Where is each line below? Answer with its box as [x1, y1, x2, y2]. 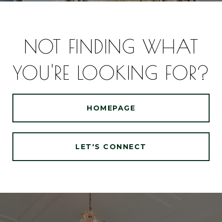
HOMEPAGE [87, 104, 135, 112]
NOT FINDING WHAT [23, 35, 199, 57]
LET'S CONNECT [75, 142, 147, 151]
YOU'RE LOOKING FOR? [12, 61, 210, 84]
